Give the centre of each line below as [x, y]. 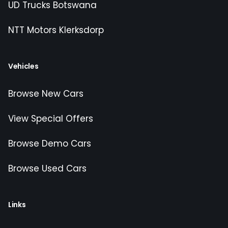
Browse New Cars [46, 93]
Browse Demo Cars [50, 143]
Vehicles [23, 66]
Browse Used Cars [47, 168]
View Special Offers [51, 118]
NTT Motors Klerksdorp [56, 30]
